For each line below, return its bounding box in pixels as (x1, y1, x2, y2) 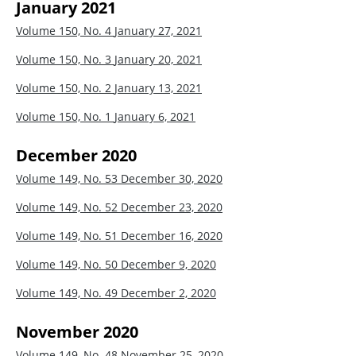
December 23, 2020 (121, 199, 222, 215)
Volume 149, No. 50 (16, 256, 121, 272)
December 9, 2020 (121, 256, 216, 272)
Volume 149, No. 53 (16, 170, 121, 186)
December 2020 (16, 144, 137, 166)
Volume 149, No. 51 (16, 227, 121, 243)
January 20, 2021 (114, 51, 202, 67)
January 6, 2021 (114, 108, 195, 124)
